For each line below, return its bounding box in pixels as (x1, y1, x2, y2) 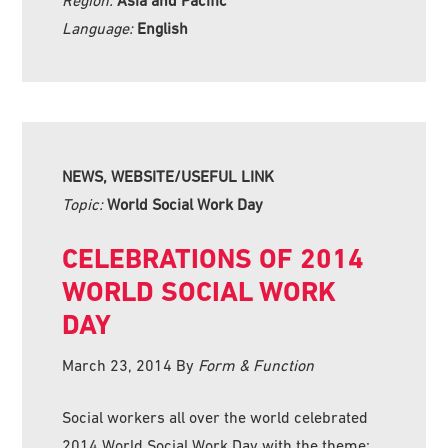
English (137, 18, 189, 37)
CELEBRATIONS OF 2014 (62, 241, 365, 275)
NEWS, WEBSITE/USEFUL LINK (62, 166, 275, 185)
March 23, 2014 (62, 355, 173, 374)
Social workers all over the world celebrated (62, 407, 369, 426)
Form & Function (198, 355, 315, 374)
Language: (62, 18, 138, 37)
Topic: (62, 194, 108, 213)
